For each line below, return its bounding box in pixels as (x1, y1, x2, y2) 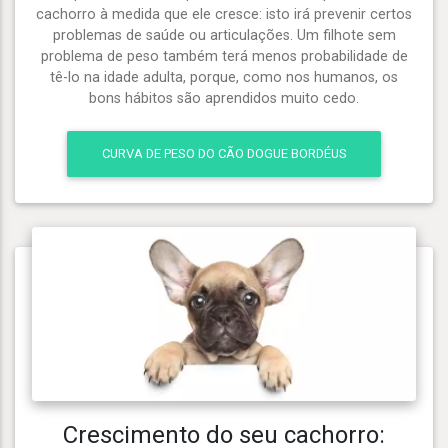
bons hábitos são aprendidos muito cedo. (89, 89, 359, 107)
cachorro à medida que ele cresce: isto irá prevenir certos (36, 5, 412, 23)
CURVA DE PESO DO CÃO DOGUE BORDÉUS (101, 146, 347, 162)
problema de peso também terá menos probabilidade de (40, 47, 408, 65)
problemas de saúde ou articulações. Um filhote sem (52, 26, 396, 44)
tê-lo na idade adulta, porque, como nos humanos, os (50, 68, 398, 86)
